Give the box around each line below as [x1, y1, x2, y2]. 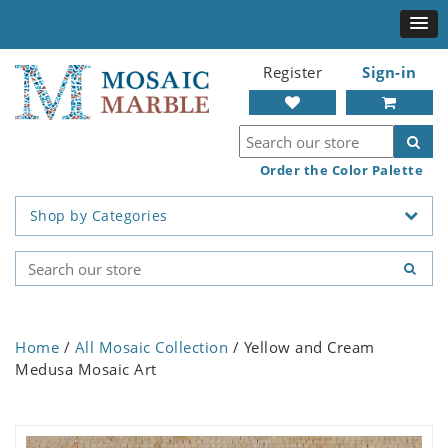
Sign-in [362, 62, 417, 82]
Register [263, 62, 322, 82]
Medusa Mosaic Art [15, 359, 157, 380]
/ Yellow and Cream [228, 337, 375, 358]
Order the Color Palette [259, 161, 423, 179]
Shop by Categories [29, 206, 168, 226]
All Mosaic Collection [74, 337, 228, 358]
